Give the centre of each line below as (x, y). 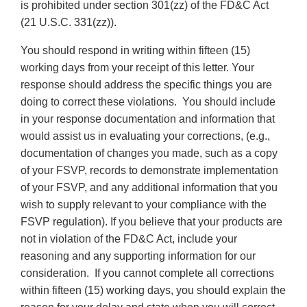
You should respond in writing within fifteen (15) (135, 51)
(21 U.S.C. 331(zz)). (70, 23)
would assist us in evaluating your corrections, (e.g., (145, 136)
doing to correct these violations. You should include (148, 102)
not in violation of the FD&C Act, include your (129, 239)
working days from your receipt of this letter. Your (137, 68)
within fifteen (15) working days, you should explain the (153, 291)
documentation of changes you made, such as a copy (149, 153)
